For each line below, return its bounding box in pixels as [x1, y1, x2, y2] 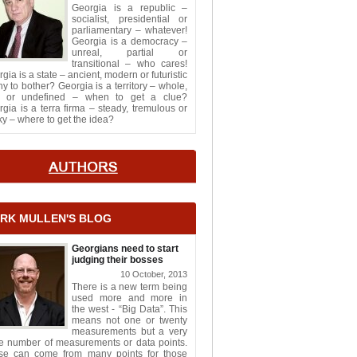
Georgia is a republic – [72, 2, 187, 14]
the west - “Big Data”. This [72, 304, 187, 315]
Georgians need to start [72, 243, 178, 254]
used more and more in [72, 292, 187, 304]
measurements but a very [72, 326, 187, 337]
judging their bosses [72, 254, 163, 265]
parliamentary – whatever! [72, 25, 187, 36]
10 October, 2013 [120, 269, 187, 279]
